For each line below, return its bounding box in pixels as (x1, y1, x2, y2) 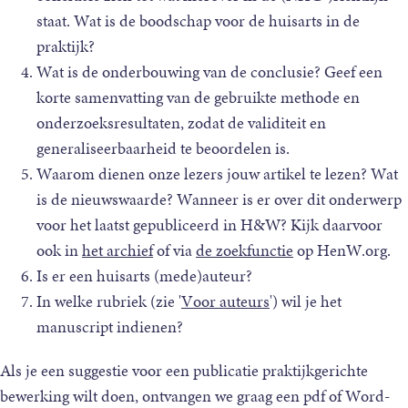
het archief (82, 239, 153, 262)
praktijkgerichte (262, 359, 368, 382)
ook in (36, 239, 82, 262)
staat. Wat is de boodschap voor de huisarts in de (36, 9, 360, 33)
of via (153, 239, 196, 262)
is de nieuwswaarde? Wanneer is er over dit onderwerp (36, 188, 402, 211)
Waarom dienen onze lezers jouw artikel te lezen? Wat (36, 162, 398, 186)
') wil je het (270, 290, 342, 313)
